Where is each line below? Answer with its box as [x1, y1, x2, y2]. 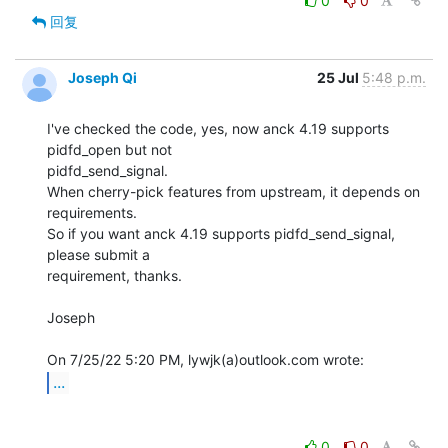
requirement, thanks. [47, 266, 182, 284]
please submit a [47, 245, 150, 263]
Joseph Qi [68, 68, 137, 86]
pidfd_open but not [47, 140, 176, 158]
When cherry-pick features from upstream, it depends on [47, 182, 420, 200]
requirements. [47, 203, 137, 221]
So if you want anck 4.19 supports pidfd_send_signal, [47, 224, 395, 242]
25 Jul [317, 68, 362, 86]
